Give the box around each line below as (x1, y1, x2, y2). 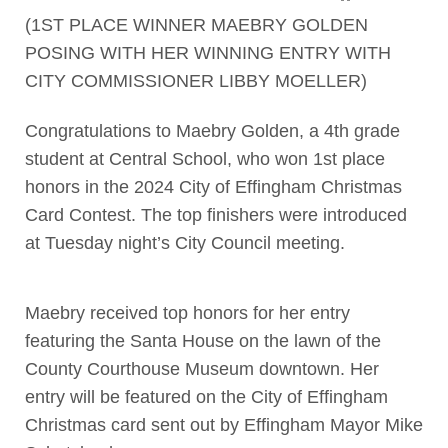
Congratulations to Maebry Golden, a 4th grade (24, 120, 400, 141)
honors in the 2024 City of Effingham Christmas (24, 176, 402, 197)
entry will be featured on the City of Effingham (24, 387, 388, 408)
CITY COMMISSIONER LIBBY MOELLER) (24, 71, 367, 92)
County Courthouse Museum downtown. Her (24, 359, 379, 380)
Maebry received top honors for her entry (24, 303, 350, 324)
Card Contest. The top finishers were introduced (24, 204, 407, 225)
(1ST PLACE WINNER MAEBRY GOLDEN (24, 15, 368, 36)
